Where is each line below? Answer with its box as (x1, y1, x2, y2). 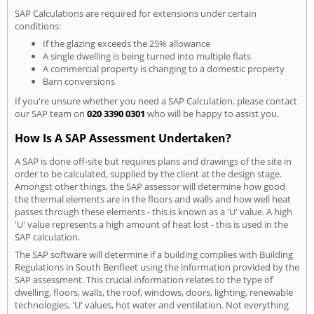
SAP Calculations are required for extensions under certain (15, 6, 257, 20)
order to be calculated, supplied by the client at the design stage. (15, 167, 282, 180)
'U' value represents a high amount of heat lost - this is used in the (15, 217, 288, 231)
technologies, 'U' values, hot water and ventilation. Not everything (15, 298, 289, 311)
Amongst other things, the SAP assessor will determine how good (15, 179, 285, 193)
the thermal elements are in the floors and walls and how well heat (15, 192, 291, 205)
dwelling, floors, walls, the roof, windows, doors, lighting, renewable (15, 285, 293, 299)
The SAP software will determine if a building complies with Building (15, 247, 293, 261)
